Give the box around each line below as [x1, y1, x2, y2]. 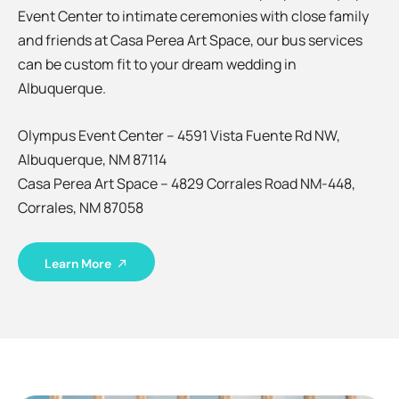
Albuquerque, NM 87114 [18, 149, 167, 169]
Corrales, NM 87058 [18, 197, 143, 217]
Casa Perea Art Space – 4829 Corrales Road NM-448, [18, 173, 355, 193]
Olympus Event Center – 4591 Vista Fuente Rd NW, [18, 125, 340, 145]
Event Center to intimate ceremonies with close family [18, 6, 369, 27]
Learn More [45, 256, 111, 273]
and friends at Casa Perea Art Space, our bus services [18, 30, 362, 51]
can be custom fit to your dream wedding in [18, 54, 297, 75]
